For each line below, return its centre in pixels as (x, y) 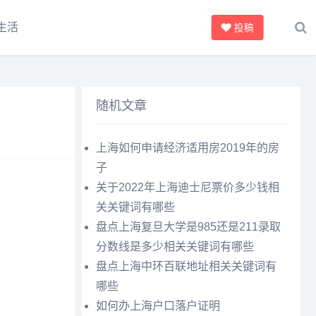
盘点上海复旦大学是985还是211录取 (188, 227)
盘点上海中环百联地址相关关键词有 (186, 266)
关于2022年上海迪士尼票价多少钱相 (188, 187)
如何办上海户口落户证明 (158, 306)
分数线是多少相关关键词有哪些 (175, 247)
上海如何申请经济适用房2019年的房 (188, 148)
